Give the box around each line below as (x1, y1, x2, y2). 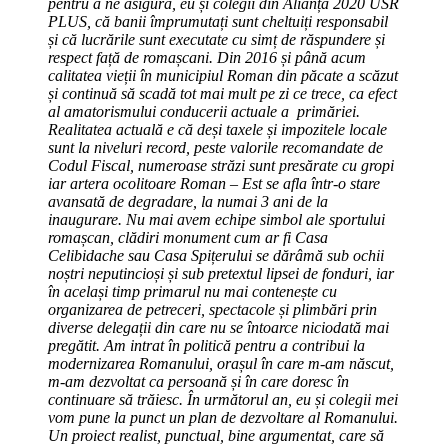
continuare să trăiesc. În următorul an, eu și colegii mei (48, 390, 398, 408)
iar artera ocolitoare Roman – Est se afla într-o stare (48, 174, 380, 192)
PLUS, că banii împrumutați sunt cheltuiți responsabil (48, 12, 388, 30)
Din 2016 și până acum (217, 48, 366, 66)
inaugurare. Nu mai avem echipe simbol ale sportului (48, 210, 385, 228)
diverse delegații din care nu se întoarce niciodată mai (48, 318, 389, 336)
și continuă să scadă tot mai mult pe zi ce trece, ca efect (48, 84, 397, 102)
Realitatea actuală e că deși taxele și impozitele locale (48, 120, 387, 138)
